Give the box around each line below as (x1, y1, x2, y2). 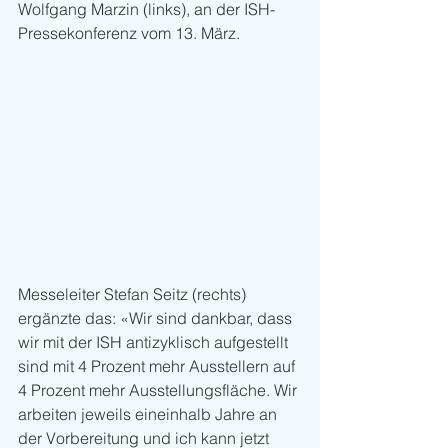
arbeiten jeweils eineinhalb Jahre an (18, 404, 281, 425)
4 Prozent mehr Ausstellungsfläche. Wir (18, 380, 301, 401)
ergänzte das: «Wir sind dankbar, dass (18, 308, 296, 329)
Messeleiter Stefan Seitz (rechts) (18, 284, 250, 305)
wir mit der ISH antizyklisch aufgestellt (18, 332, 292, 353)
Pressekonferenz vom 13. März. (18, 23, 240, 43)
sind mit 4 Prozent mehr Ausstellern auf (18, 356, 299, 377)
